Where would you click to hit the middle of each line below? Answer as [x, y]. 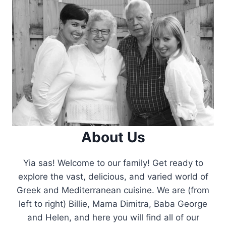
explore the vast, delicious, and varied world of [113, 176]
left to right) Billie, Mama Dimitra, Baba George [113, 204]
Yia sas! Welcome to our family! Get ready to [113, 163]
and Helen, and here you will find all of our [113, 217]
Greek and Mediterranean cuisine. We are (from [113, 190]
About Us [113, 137]
